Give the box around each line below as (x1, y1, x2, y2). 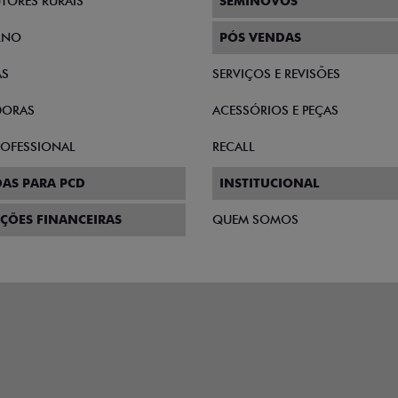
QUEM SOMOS (212, 212, 298, 227)
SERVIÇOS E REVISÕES (212, 67, 340, 81)
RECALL (212, 139, 255, 154)
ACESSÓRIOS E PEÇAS (212, 103, 338, 117)
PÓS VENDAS (219, 30, 301, 44)
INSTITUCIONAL (219, 176, 319, 190)
